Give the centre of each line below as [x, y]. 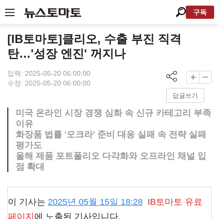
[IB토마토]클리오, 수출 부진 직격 [94, 39]
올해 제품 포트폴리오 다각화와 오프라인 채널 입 [111, 156]
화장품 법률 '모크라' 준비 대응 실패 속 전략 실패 [111, 134]
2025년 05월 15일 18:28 [95, 202]
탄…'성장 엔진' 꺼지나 [66, 54]
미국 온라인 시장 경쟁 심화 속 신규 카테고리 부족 [113, 113]
